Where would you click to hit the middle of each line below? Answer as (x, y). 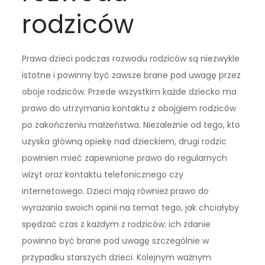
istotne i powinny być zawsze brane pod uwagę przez (132, 75)
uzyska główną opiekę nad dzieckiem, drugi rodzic (125, 142)
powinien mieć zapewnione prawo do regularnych (125, 158)
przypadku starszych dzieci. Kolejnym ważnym (117, 258)
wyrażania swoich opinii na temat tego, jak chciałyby (131, 208)
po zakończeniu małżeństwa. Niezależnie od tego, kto (131, 125)
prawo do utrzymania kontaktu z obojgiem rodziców (129, 109)
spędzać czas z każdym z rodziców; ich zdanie (117, 224)
